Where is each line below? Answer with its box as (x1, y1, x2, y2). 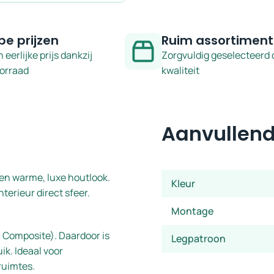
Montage (171, 204, 213, 218)
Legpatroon (171, 231, 226, 245)
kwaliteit (161, 63, 199, 77)
